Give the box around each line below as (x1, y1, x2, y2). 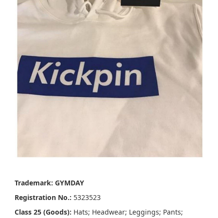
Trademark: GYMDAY (15, 178, 84, 188)
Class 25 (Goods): (15, 207, 72, 217)
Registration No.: (15, 193, 72, 202)
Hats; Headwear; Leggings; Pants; (72, 207, 183, 217)
